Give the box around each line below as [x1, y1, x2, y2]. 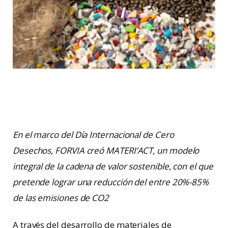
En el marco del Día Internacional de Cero [13, 128, 174, 140]
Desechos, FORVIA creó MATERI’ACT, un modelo [13, 144, 199, 156]
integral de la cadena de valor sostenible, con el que [13, 160, 213, 172]
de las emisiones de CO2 [13, 191, 109, 204]
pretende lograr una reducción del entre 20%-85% [13, 176, 209, 188]
